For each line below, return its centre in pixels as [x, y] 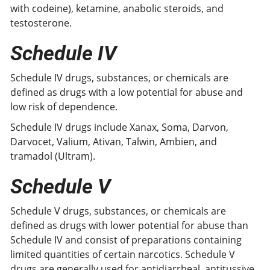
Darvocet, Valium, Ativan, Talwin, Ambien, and [114, 142]
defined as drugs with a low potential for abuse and [127, 92]
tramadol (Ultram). [53, 156]
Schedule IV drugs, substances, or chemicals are [119, 78]
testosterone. [41, 23]
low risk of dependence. [64, 107]
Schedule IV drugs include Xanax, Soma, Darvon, [119, 127]
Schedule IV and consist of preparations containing [126, 240]
